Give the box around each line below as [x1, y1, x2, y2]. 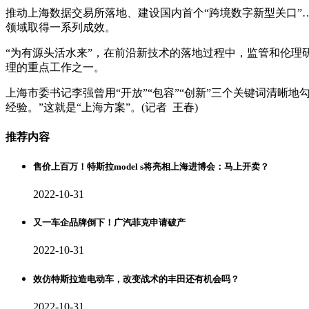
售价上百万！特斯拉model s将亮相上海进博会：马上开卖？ [33, 161, 269, 172]
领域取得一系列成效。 [6, 21, 116, 34]
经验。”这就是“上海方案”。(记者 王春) [6, 101, 198, 114]
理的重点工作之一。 [6, 61, 105, 74]
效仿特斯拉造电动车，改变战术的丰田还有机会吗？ [33, 273, 239, 284]
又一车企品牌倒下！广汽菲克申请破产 [33, 217, 186, 228]
